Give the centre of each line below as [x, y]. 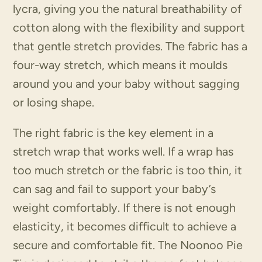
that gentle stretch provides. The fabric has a [130, 46]
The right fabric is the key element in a [113, 133]
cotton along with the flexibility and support [129, 28]
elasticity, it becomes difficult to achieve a [125, 227]
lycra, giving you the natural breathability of [127, 9]
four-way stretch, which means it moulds [120, 65]
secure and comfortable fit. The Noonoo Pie [128, 245]
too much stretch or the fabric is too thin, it [128, 170]
